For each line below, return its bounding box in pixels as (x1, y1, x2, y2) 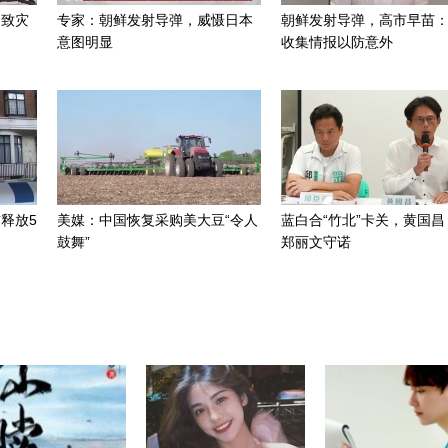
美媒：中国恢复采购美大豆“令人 (57, 212, 258, 228)
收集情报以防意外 (281, 34, 393, 50)
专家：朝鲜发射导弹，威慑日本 (57, 12, 253, 28)
